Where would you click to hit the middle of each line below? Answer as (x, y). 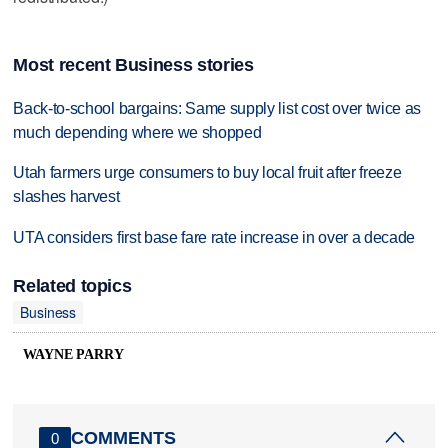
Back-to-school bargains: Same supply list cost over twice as (217, 108)
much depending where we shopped (137, 132)
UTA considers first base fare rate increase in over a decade (214, 238)
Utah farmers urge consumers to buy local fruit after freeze (207, 173)
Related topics (72, 285)
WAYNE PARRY (73, 355)
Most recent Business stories (133, 64)
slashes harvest (66, 197)
